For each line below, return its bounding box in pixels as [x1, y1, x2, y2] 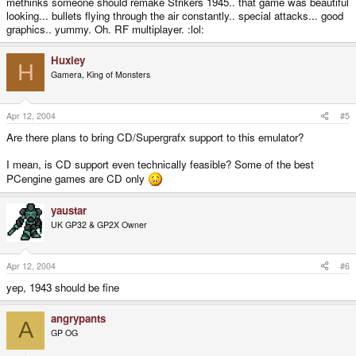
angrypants [51, 310, 106, 326]
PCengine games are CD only [6, 171, 148, 187]
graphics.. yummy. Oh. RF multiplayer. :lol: [6, 21, 204, 37]
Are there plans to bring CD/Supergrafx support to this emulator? [6, 130, 304, 145]
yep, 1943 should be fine [6, 279, 119, 295]
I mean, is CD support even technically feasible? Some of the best [6, 157, 314, 172]
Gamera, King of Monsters [51, 68, 150, 81]
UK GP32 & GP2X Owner [51, 219, 147, 231]
